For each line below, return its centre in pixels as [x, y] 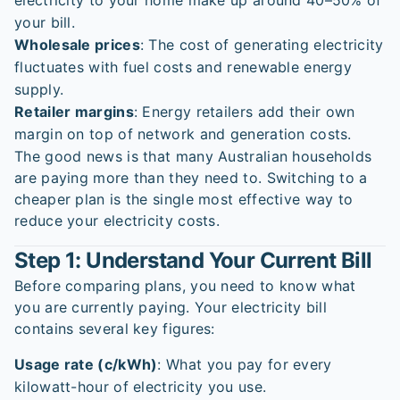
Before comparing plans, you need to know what [185, 286]
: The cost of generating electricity [262, 45]
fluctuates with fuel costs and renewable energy [183, 67]
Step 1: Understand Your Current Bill [193, 260]
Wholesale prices [77, 45]
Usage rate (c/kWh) [86, 364]
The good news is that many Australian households [193, 156]
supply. [39, 89]
